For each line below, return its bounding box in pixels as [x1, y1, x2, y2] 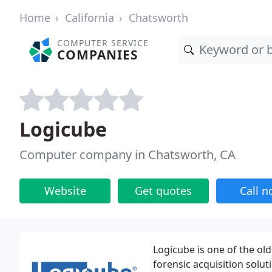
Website [44, 183, 86, 198]
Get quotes [135, 183, 192, 198]
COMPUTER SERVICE [57, 37, 149, 49]
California [65, 10, 114, 25]
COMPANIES [57, 46, 138, 63]
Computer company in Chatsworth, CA [19, 146, 236, 163]
